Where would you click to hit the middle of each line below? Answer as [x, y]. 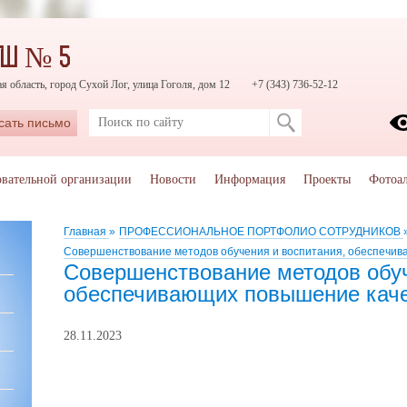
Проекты [327, 179]
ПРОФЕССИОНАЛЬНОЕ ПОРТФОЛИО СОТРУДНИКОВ [261, 232]
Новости [173, 179]
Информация [250, 179]
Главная [86, 232]
